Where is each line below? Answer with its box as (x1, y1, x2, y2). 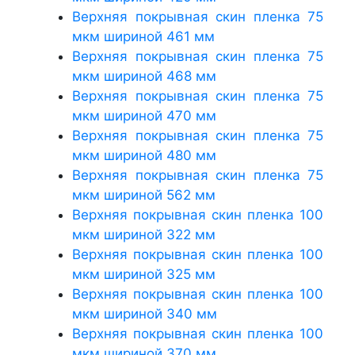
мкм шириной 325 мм (72, 265, 216, 282)
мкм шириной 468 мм (72, 67, 216, 84)
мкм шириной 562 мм (72, 186, 216, 203)
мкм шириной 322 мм (72, 226, 216, 242)
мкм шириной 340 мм (72, 305, 217, 322)
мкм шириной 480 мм (72, 147, 216, 163)
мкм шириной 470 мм (72, 107, 216, 124)
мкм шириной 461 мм (72, 28, 215, 44)
